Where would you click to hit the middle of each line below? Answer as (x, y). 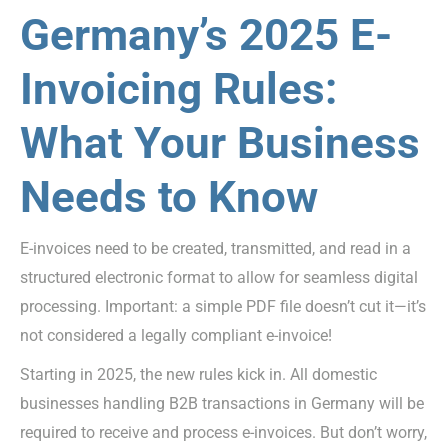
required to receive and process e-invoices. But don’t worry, (223, 432)
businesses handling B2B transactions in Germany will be (222, 403)
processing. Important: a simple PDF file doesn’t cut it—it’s (223, 306)
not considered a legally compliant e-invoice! (176, 335)
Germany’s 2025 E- (206, 34)
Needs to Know (169, 196)
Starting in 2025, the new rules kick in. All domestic (198, 374)
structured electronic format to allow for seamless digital (219, 277)
